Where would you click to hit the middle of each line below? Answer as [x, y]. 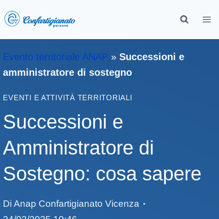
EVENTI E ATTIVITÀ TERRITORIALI [68, 98]
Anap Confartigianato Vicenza [76, 204]
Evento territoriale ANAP [56, 57]
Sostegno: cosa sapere [102, 174]
